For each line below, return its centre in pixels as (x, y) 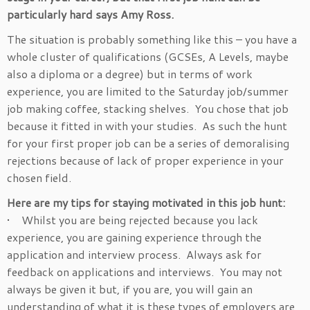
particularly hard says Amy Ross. (90, 15)
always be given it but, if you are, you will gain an (130, 289)
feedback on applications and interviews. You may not (145, 272)
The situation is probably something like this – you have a (152, 39)
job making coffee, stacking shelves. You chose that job (148, 109)
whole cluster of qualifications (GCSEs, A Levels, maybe (148, 57)
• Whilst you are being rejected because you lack (133, 220)
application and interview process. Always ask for (134, 255)
